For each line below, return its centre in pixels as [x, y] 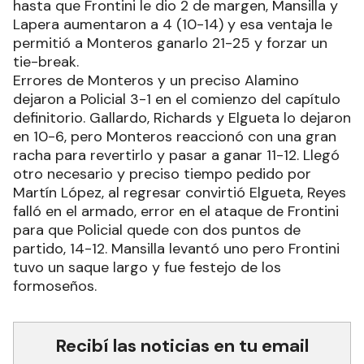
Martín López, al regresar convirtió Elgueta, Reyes [180, 193]
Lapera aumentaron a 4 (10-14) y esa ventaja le [173, 25]
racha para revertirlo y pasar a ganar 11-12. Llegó [176, 156]
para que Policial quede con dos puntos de [157, 230]
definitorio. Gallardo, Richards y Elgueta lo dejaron [182, 118]
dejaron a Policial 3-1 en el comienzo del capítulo [177, 100]
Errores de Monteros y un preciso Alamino [156, 81]
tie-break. [46, 62]
